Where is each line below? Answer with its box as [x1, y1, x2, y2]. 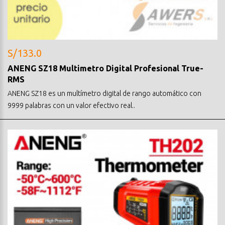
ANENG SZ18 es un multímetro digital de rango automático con [8, 89, 201, 97]
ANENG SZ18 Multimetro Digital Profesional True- [8, 63, 203, 73]
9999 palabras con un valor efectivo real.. [8, 101, 135, 109]
